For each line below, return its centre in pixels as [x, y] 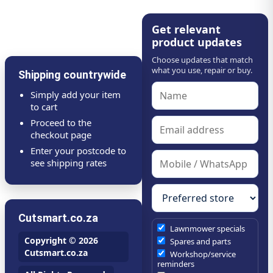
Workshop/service [202, 254]
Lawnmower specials [206, 229]
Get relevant [186, 30]
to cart [44, 107]
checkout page [61, 135]
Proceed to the [61, 123]
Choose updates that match [202, 60]
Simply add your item [76, 95]
